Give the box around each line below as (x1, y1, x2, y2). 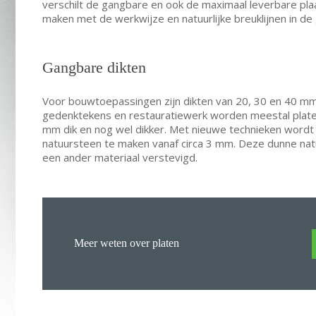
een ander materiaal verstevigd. (42, 150, 197, 165)
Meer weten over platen (73, 237, 179, 250)
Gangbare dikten (42, 58, 146, 76)
